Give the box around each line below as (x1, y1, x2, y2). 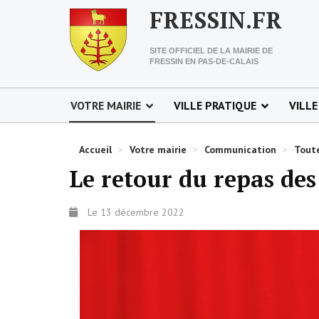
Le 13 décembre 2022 (88, 206, 184, 219)
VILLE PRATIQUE (174, 98, 256, 113)
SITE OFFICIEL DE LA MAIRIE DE (150, 46, 273, 55)
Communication (204, 143, 276, 156)
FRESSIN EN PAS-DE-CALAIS (150, 57, 258, 66)
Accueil (79, 143, 112, 156)
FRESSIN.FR (150, 5, 282, 35)
